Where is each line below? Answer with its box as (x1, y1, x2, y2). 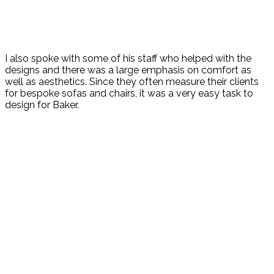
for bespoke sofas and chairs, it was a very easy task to (5, 87, 253, 100)
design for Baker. (5, 99, 79, 111)
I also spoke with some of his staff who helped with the (5, 53, 251, 65)
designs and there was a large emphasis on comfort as (5, 64, 251, 76)
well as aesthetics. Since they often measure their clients (5, 76, 259, 88)
